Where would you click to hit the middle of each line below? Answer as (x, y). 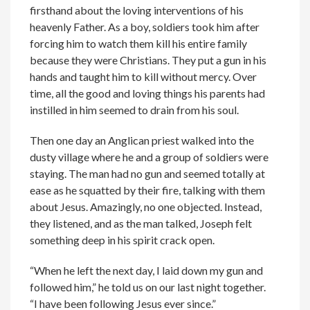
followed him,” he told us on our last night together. (148, 287)
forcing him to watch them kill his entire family (139, 44)
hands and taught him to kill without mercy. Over (144, 77)
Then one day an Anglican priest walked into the (142, 140)
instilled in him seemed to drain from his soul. (135, 110)
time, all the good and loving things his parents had (148, 93)
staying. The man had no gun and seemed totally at (148, 174)
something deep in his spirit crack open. (122, 240)
